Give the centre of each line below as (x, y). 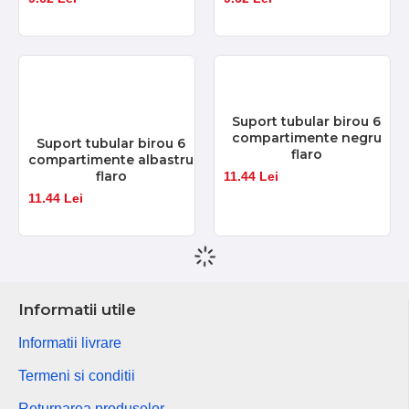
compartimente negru (306, 137)
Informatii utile (77, 309)
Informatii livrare (70, 342)
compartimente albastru (111, 159)
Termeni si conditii (77, 375)
